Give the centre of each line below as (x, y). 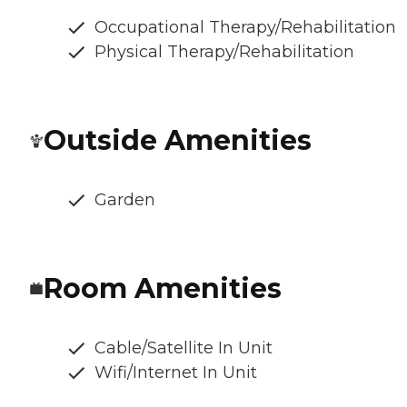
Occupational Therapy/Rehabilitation (245, 28)
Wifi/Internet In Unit (176, 373)
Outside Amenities (178, 141)
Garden (125, 200)
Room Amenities (163, 289)
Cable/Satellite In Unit (184, 348)
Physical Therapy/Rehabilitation (224, 52)
